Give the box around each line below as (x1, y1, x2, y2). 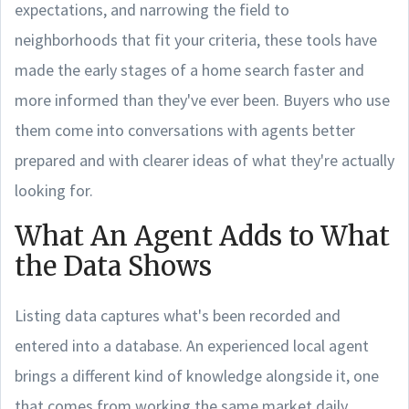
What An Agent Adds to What (15, 219, 390, 253)
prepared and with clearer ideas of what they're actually (15, 149, 394, 171)
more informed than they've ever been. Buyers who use (15, 89, 390, 110)
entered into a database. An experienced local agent (15, 334, 369, 356)
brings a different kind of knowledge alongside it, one (15, 364, 379, 386)
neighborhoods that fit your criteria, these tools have (15, 28, 377, 50)
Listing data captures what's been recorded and (15, 304, 341, 326)
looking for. (15, 179, 93, 201)
